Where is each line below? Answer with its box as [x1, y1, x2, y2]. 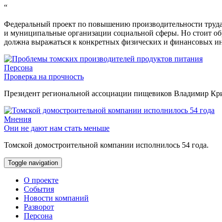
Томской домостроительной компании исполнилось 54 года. [4, 141, 209, 150]
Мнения [4, 115, 31, 124]
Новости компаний [24, 194, 89, 203]
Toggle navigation [8, 159, 58, 167]
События [24, 185, 54, 194]
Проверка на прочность [4, 72, 84, 81]
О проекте [24, 176, 58, 185]
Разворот [24, 203, 54, 212]
